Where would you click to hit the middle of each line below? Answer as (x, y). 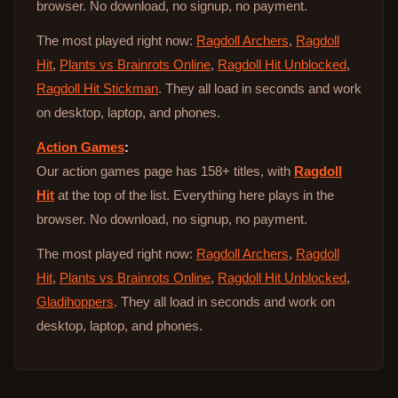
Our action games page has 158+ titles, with (165, 171)
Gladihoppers (75, 302)
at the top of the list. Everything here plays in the (194, 195)
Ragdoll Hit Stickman (97, 88)
